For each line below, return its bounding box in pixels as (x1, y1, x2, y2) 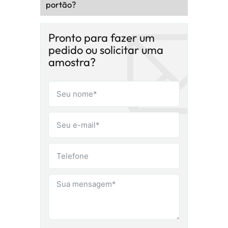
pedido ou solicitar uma (48, 42, 163, 57)
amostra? (48, 54, 96, 69)
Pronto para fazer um (48, 30, 155, 45)
